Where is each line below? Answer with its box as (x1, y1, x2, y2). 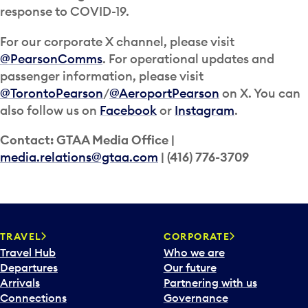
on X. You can (219, 85, 300, 101)
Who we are (163, 245, 225, 259)
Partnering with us (163, 275, 257, 289)
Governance (163, 290, 228, 305)
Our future (163, 260, 217, 274)
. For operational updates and (102, 50, 274, 67)
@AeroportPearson (109, 85, 219, 101)
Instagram (175, 102, 234, 118)
